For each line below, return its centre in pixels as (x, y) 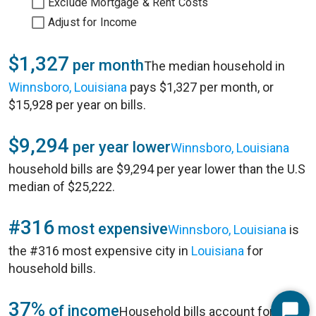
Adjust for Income (93, 22)
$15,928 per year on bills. (77, 105)
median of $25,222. (62, 187)
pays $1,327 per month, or (200, 87)
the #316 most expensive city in (100, 251)
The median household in (214, 66)
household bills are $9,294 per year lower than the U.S (157, 169)
